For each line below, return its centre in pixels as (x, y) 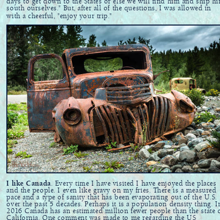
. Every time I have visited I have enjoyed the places (134, 183)
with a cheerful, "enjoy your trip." (59, 16)
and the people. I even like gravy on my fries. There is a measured (111, 190)
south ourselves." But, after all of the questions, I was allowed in (109, 9)
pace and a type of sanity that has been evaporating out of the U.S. (112, 197)
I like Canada (29, 183)
